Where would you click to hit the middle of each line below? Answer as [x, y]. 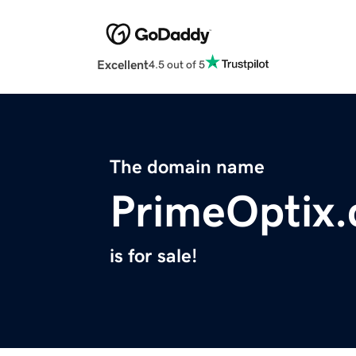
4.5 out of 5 [177, 64]
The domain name [187, 167]
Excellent [123, 65]
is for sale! [153, 256]
